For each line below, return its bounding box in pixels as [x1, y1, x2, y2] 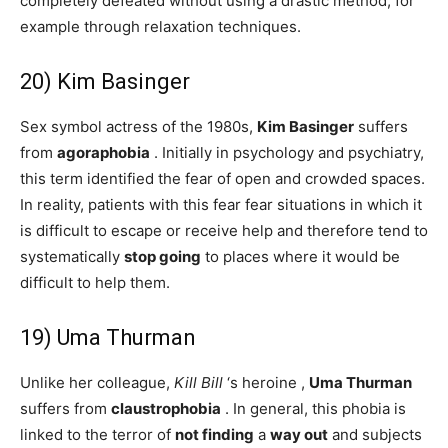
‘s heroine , [223, 373, 309, 392]
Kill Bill [174, 373, 223, 392]
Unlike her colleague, [20, 373, 174, 392]
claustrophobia [111, 399, 221, 418]
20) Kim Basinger [20, 69, 190, 94]
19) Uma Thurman [20, 325, 196, 350]
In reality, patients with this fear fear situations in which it [20, 195, 422, 214]
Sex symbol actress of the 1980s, [20, 117, 257, 136]
